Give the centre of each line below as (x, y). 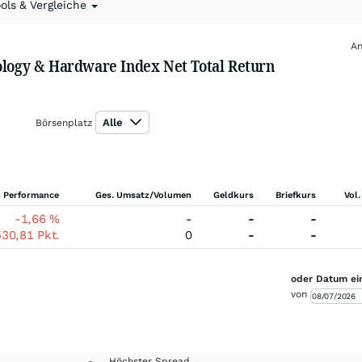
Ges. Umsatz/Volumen (143, 195)
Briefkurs (296, 195)
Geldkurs (234, 195)
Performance (31, 195)
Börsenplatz (63, 123)
